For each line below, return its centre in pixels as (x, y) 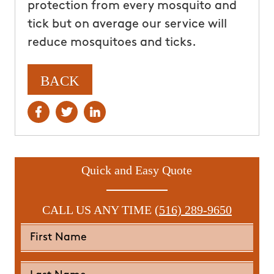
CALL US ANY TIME (98, 209)
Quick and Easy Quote (137, 170)
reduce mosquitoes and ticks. (112, 43)
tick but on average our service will (127, 24)
